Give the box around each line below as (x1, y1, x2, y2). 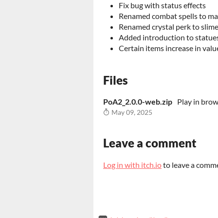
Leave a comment (103, 135, 197, 150)
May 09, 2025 (110, 108, 152, 116)
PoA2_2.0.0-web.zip (103, 97, 172, 106)
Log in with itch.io (103, 160, 162, 169)
